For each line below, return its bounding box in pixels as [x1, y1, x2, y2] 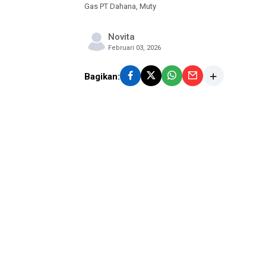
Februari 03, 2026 [108, 44, 161, 52]
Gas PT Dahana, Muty [84, 2, 156, 11]
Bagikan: [84, 71, 120, 82]
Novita [108, 31, 135, 42]
